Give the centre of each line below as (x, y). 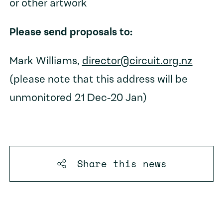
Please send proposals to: (71, 33)
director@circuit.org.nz (137, 62)
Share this (110, 164)
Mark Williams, (46, 62)
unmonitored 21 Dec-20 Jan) (78, 99)
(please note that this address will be (98, 80)
